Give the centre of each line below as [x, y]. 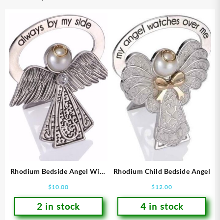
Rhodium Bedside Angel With [58, 171]
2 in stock [58, 206]
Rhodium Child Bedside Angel [162, 171]
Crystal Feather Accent [58, 181]
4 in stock [162, 206]
